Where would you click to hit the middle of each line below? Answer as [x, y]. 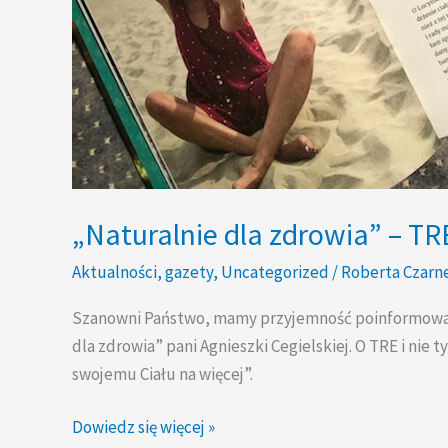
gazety [189, 271]
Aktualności [114, 271]
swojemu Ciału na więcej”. [162, 373]
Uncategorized [275, 271]
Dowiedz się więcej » [143, 427]
